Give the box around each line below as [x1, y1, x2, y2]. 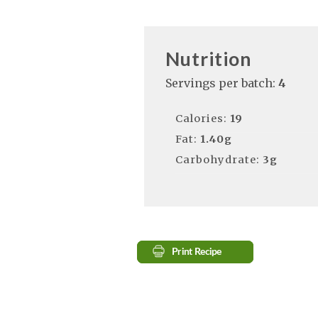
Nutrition [165, 48, 251, 70]
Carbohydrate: [175, 153, 263, 166]
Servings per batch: [165, 76, 278, 90]
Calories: [175, 112, 230, 125]
